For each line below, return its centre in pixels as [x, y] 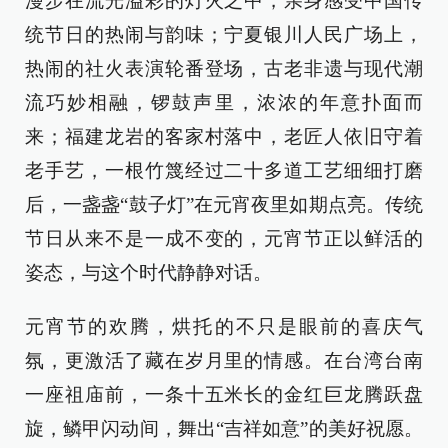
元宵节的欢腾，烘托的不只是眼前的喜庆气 [224, 326]
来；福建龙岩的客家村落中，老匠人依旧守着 [224, 136]
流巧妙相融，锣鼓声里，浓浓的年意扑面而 [224, 102]
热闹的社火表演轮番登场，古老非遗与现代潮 [224, 68]
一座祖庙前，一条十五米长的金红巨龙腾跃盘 [224, 394]
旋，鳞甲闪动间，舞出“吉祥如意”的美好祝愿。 [224, 428]
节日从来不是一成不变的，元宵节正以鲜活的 [224, 238]
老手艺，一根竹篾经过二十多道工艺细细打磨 [224, 170]
